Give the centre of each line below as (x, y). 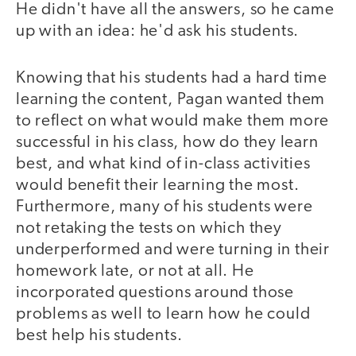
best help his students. (99, 335)
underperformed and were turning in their (173, 250)
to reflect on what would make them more (173, 121)
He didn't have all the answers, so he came (175, 10)
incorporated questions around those (155, 292)
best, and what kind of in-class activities (163, 164)
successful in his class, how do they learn (167, 142)
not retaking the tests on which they (149, 228)
